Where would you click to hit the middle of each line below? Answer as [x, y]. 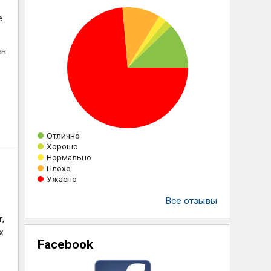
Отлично [63, 135]
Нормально [69, 157]
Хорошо [62, 146]
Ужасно [61, 179]
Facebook [65, 244]
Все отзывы [191, 201]
